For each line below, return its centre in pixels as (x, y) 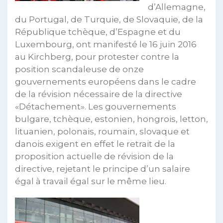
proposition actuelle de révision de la (94, 156)
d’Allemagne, (177, 7)
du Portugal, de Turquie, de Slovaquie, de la (109, 19)
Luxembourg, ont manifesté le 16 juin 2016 (106, 44)
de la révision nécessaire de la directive (99, 94)
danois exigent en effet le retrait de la (95, 144)
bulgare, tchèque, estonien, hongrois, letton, (111, 119)
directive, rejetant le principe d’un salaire (103, 169)
